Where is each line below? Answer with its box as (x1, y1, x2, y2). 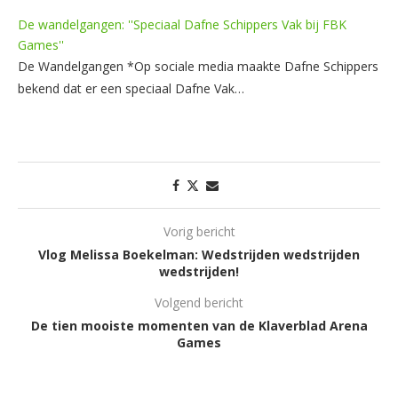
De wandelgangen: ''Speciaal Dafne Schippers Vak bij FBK (18, 15, 346, 33)
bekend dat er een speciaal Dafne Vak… (18, 79, 244, 97)
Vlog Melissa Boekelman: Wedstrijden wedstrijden (38, 245, 360, 263)
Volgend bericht (155, 293, 243, 311)
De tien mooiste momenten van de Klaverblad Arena (30, 316, 368, 334)
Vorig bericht (163, 222, 235, 240)
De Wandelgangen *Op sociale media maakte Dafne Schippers (18, 57, 378, 75)
